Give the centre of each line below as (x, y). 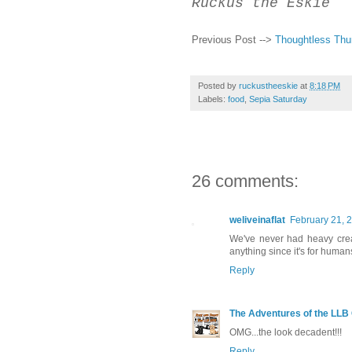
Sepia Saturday (278, 99)
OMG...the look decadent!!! (286, 333)
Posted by (218, 85)
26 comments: (245, 181)
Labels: (213, 99)
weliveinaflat (257, 220)
